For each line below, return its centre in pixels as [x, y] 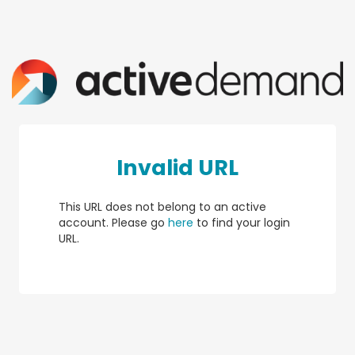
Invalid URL [177, 167]
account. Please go [113, 222]
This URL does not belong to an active [162, 206]
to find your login [242, 222]
